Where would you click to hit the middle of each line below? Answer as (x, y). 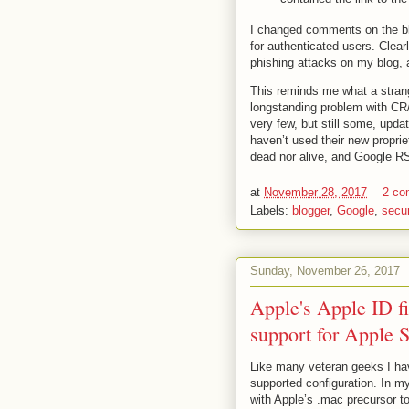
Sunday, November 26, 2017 (325, 271)
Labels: (271, 210)
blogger (311, 210)
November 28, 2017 (315, 192)
